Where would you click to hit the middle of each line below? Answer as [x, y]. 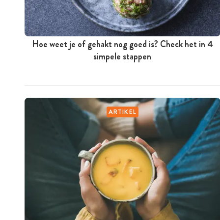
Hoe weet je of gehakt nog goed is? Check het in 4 [122, 44]
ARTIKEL [123, 111]
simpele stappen [123, 56]
